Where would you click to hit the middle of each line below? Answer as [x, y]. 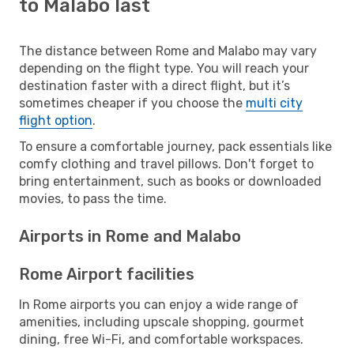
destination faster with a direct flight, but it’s [154, 85]
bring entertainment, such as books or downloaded [170, 181]
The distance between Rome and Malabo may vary [168, 51]
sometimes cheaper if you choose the [132, 103]
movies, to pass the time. [93, 198]
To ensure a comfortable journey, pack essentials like [175, 146]
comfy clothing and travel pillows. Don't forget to [166, 164]
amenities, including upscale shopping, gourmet [162, 322]
